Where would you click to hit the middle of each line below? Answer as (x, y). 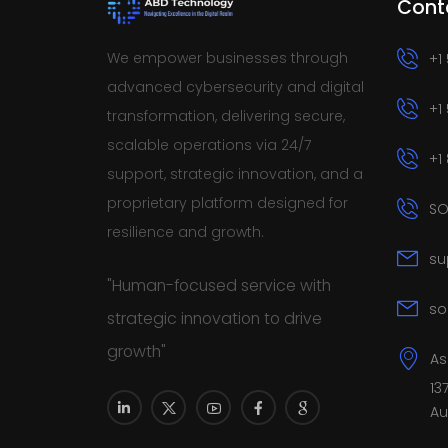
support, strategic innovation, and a (234, 174)
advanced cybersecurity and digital (235, 87)
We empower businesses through (227, 58)
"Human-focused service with (218, 286)
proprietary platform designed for (227, 203)
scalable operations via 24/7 (208, 145)
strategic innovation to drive (214, 319)
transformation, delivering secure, (225, 116)
